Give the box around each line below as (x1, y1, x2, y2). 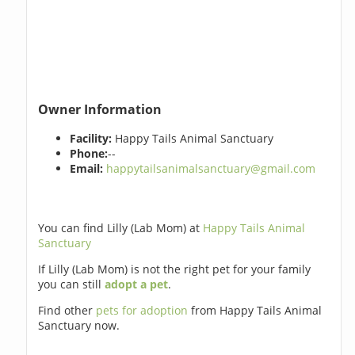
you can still (38, 277, 105, 292)
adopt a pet (105, 277, 169, 292)
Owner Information (38, 100, 162, 118)
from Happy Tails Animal (191, 303, 323, 319)
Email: (70, 161, 104, 177)
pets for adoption (96, 303, 192, 319)
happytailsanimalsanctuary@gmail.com (106, 161, 316, 177)
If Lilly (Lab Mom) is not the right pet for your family (38, 261, 311, 277)
